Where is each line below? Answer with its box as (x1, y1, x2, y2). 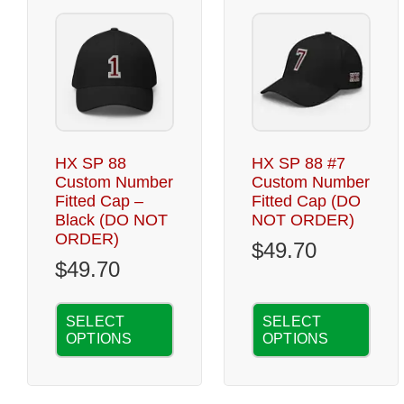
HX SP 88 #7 (252, 154, 345, 172)
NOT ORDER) (252, 211, 354, 229)
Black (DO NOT (55, 211, 168, 229)
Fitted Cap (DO (252, 192, 361, 210)
